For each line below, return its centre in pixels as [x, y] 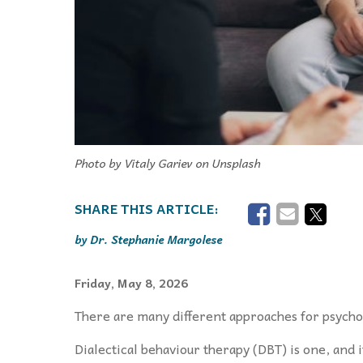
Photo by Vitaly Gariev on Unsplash [167, 162]
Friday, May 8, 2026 [131, 282]
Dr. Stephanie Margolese [156, 239]
